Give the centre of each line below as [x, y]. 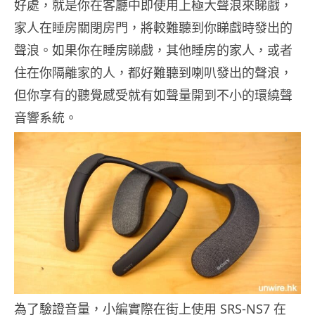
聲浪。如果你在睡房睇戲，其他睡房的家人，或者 [153, 50]
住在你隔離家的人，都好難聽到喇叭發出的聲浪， [153, 73]
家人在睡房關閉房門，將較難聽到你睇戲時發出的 [153, 28]
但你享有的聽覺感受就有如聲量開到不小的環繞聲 [153, 95]
